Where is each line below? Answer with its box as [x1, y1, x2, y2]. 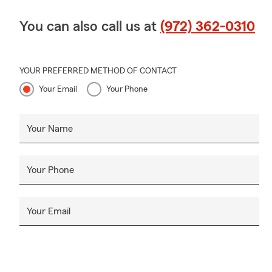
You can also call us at [19, 19, 160, 34]
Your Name [27, 123, 73, 134]
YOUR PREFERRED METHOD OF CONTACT [19, 66, 177, 75]
